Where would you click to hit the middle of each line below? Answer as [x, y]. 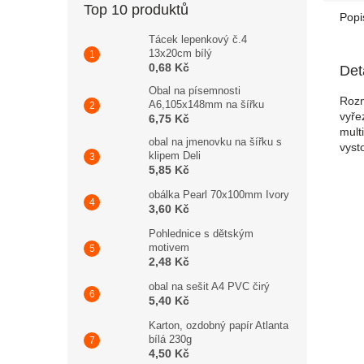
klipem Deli [175, 156]
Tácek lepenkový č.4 [198, 39]
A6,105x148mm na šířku [206, 104]
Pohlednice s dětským [201, 234]
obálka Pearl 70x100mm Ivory [219, 195]
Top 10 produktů [136, 10]
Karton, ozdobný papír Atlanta [219, 325]
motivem [169, 247]
